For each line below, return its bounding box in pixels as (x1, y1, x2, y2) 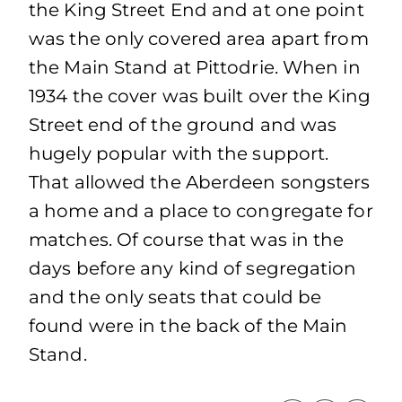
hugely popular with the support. (29, 143, 329, 164)
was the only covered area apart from (29, 28, 369, 49)
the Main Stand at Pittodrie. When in (29, 57, 361, 78)
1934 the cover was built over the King (29, 85, 371, 107)
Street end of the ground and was (29, 114, 337, 135)
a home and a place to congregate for (29, 200, 373, 222)
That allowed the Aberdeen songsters (29, 171, 371, 193)
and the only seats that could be (29, 286, 322, 308)
